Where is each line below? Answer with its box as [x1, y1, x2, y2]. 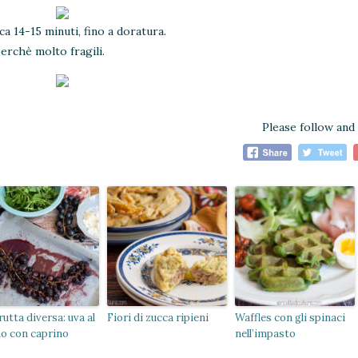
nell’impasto [235, 326, 296, 340]
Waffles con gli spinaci [235, 310, 345, 324]
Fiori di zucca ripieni [107, 310, 209, 324]
